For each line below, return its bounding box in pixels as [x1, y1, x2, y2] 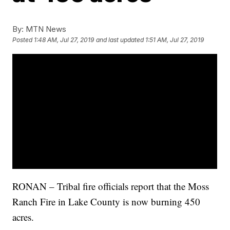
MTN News [24, 24, 67, 34]
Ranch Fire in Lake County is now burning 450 [12, 195, 201, 208]
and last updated [96, 36, 144, 44]
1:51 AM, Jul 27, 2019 [145, 36, 204, 44]
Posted [12, 36, 34, 44]
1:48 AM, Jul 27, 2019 [34, 36, 94, 44]
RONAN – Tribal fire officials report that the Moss [12, 180, 209, 193]
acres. [12, 210, 34, 224]
